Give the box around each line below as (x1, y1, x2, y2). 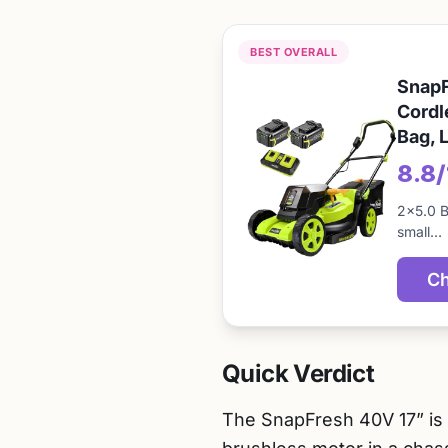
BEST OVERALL (250, 45, 337, 59)
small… (397, 223, 442, 240)
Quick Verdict (222, 359, 375, 388)
